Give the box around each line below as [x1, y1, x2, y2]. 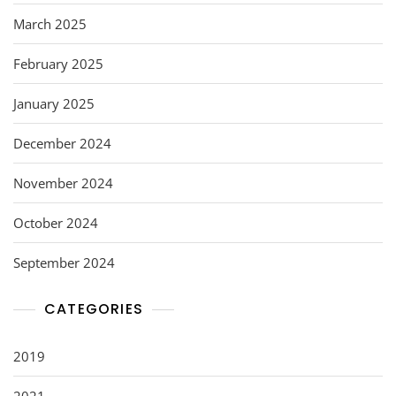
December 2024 [13, 133, 111, 152]
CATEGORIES [44, 298, 143, 319]
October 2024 [13, 213, 98, 232]
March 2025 [13, 14, 87, 33]
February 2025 [13, 54, 103, 72]
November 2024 [13, 173, 113, 192]
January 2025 [13, 94, 95, 112]
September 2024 [13, 253, 115, 271]
